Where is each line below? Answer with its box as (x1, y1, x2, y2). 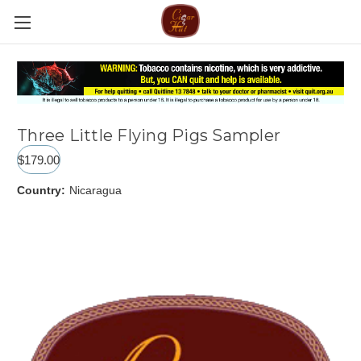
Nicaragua (68, 184, 122, 197)
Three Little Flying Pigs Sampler (17, 126, 280, 146)
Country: (17, 184, 65, 197)
